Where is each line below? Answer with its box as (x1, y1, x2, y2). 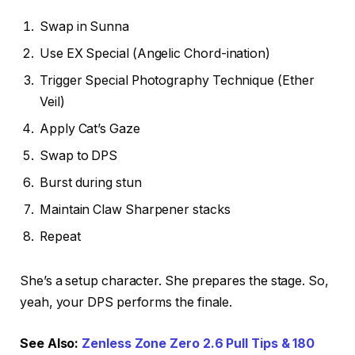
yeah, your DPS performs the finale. (20, 294, 233, 310)
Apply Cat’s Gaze (40, 121, 140, 137)
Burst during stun (40, 175, 142, 191)
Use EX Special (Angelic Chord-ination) (40, 46, 270, 62)
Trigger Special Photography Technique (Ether (40, 73, 315, 89)
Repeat (40, 229, 81, 245)
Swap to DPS (40, 148, 118, 164)
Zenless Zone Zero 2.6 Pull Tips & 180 (82, 335, 315, 351)
